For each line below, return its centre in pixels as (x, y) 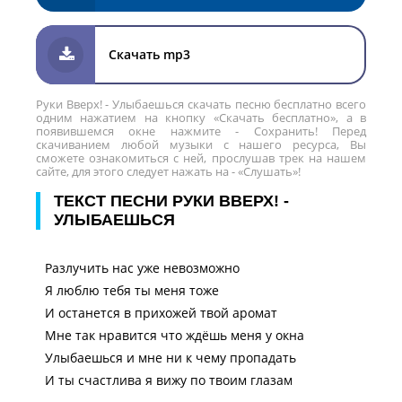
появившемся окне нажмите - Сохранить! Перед (201, 131)
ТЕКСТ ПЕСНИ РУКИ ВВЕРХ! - (171, 201)
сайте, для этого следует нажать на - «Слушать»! (168, 171)
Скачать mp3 (149, 54)
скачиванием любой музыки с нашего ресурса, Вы (201, 144)
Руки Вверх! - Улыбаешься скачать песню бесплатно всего (201, 104)
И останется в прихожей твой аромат (161, 313)
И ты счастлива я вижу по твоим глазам (169, 380)
